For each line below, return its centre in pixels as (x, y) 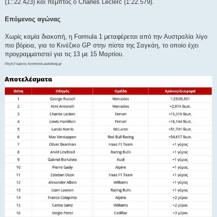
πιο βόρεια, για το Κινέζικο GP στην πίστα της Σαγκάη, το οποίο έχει (102, 46)
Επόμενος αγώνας (33, 19)
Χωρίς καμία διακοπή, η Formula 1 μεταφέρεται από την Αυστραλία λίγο (106, 37)
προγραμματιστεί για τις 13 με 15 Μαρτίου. (64, 54)
